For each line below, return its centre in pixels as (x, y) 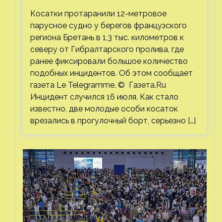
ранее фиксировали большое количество (109, 61)
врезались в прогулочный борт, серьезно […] (113, 121)
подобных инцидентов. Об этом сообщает (111, 73)
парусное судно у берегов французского (109, 26)
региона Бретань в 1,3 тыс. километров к (107, 37)
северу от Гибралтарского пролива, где (107, 49)
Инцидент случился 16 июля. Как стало (104, 97)
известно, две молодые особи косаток (104, 109)
